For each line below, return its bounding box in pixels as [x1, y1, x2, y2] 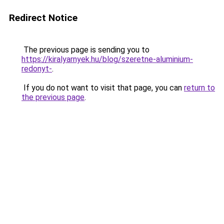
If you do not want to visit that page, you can [21, 83, 184, 92]
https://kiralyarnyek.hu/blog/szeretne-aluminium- [21, 54, 193, 64]
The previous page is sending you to [21, 45, 149, 54]
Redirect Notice [9, 12, 77, 23]
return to [184, 83, 215, 92]
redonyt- [21, 64, 52, 73]
